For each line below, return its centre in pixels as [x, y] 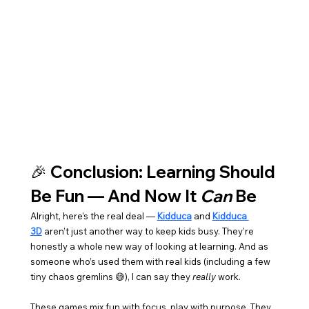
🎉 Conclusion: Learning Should [154, 172]
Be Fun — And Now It [115, 196]
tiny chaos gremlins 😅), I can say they [111, 277]
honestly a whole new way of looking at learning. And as [150, 247]
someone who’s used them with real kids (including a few [151, 262]
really [204, 277]
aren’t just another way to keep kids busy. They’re [149, 231]
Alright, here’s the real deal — [93, 216]
